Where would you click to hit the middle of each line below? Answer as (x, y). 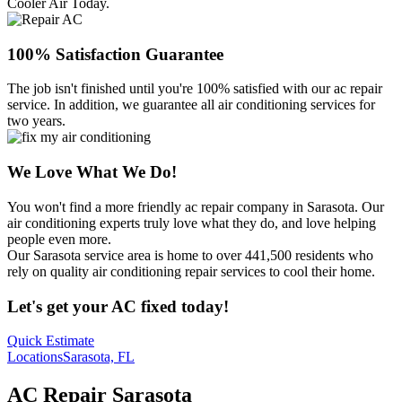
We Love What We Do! (92, 172)
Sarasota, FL (99, 357)
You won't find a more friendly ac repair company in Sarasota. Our (196, 206)
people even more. (59, 239)
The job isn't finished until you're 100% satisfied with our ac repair (195, 89)
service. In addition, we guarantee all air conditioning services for (191, 105)
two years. (36, 121)
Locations (35, 357)
